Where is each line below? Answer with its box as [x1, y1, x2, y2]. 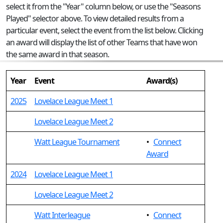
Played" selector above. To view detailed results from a [6, 13, 184, 24]
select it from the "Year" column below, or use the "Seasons [6, 1, 201, 12]
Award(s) [146, 75, 177, 86]
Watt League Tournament [34, 136, 119, 147]
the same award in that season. [6, 49, 109, 60]
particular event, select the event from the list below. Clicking [6, 25, 203, 36]
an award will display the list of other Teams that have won [6, 37, 197, 48]
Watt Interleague [34, 210, 90, 221]
